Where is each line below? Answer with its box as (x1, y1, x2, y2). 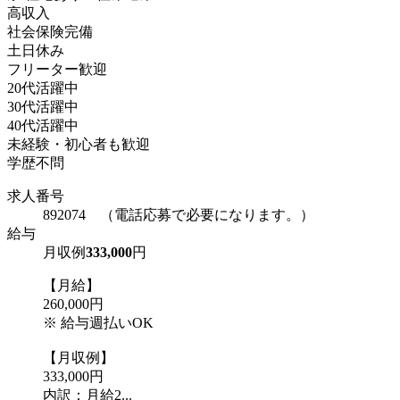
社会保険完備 (7, 24, 93, 40)
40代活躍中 (7, 118, 79, 134)
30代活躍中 (7, 99, 79, 115)
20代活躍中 (7, 80, 79, 96)
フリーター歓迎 (7, 62, 107, 78)
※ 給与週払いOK (43, 315, 154, 331)
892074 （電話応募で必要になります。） (43, 207, 314, 223)
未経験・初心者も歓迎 (7, 137, 150, 153)
